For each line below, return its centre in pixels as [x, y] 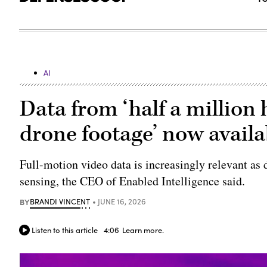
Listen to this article [65, 230]
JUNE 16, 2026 [122, 201]
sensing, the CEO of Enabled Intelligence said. [133, 181]
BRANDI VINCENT [60, 201]
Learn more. [143, 230]
